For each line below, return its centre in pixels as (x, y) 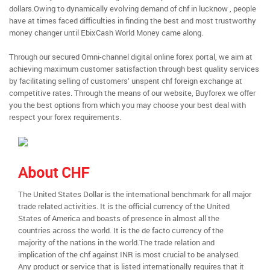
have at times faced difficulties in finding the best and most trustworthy (133, 20)
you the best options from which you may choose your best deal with (127, 105)
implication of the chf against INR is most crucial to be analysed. (129, 254)
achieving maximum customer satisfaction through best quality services (134, 69)
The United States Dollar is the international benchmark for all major (135, 194)
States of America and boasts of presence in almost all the (119, 218)
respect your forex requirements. (65, 117)
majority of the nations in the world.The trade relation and (116, 242)
